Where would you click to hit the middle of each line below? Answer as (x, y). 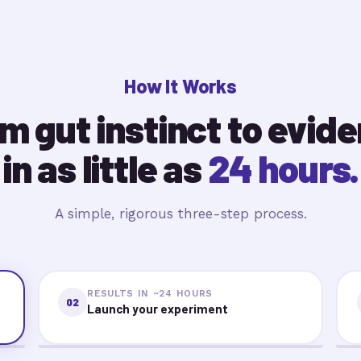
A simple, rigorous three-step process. (180, 214)
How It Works (180, 86)
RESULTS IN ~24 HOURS (150, 293)
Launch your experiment (158, 308)
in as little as (105, 168)
